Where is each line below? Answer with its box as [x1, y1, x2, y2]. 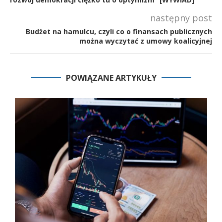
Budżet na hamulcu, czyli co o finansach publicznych [26, 26, 212, 36]
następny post [150, 11, 212, 24]
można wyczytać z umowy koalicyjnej [79, 36, 212, 46]
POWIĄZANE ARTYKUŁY [65, 72, 157, 83]
